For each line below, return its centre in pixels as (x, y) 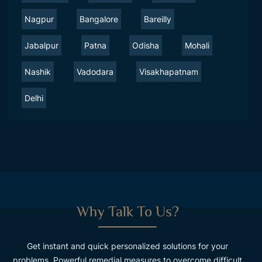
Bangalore (99, 19)
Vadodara (95, 71)
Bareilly (158, 19)
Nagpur (39, 19)
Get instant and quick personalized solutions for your (127, 246)
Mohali (197, 45)
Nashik (38, 71)
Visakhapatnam (169, 71)
